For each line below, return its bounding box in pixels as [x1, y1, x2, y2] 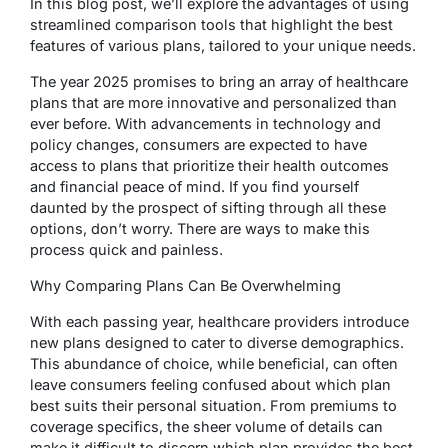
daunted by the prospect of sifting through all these [30, 198, 386, 216]
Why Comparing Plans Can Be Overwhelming [30, 276, 341, 294]
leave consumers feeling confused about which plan [30, 375, 391, 393]
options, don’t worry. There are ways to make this [30, 219, 370, 237]
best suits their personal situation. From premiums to [30, 396, 397, 414]
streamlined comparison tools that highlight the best [30, 15, 393, 33]
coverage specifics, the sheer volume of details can [30, 417, 383, 435]
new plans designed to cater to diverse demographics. [30, 333, 404, 351]
